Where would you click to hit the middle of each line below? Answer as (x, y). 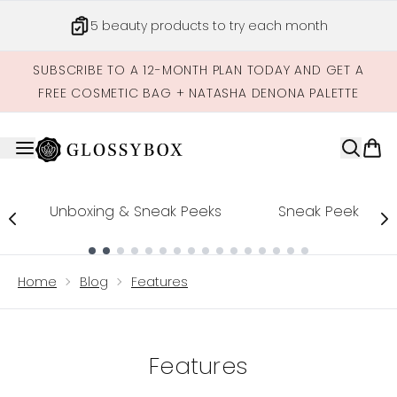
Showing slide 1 (72, 264)
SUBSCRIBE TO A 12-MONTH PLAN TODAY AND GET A (198, 70)
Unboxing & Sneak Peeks (136, 211)
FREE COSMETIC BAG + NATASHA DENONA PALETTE (198, 93)
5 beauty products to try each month (209, 26)
